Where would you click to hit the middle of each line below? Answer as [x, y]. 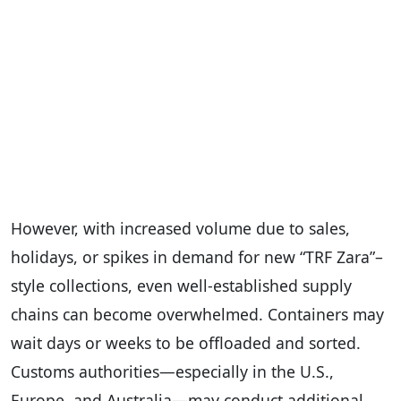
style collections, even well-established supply [181, 285]
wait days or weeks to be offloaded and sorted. [186, 342]
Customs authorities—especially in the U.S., [172, 371]
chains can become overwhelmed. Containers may [197, 314]
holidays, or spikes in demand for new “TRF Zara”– [197, 256]
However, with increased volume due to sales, [180, 228]
